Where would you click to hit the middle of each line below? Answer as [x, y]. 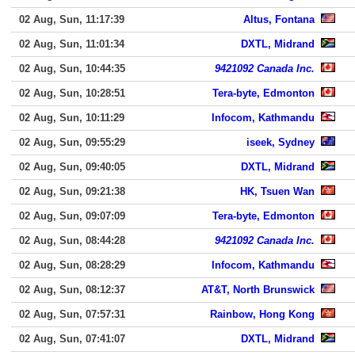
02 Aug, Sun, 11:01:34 [72, 44]
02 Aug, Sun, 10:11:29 [72, 118]
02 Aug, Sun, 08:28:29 [72, 265]
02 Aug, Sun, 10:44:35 [72, 69]
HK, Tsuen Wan [277, 191]
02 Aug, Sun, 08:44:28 [72, 240]
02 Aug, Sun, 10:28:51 [72, 93]
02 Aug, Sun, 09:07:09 [72, 216]
